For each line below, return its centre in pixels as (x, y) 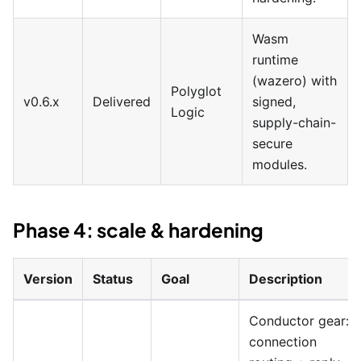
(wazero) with (295, 81)
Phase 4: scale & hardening (138, 230)
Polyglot (196, 91)
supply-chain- (294, 122)
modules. (280, 164)
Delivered (122, 102)
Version (48, 279)
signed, (274, 102)
